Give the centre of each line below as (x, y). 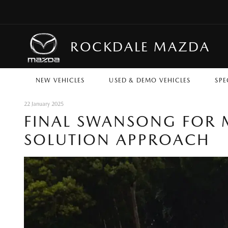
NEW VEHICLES (60, 80)
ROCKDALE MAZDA (140, 46)
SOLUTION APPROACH (117, 139)
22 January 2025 (44, 104)
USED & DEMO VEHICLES (150, 80)
